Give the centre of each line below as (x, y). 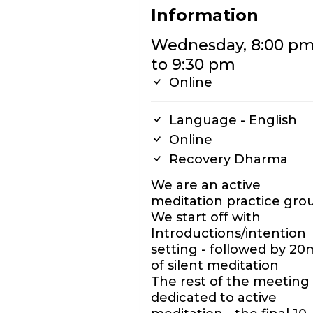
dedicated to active (213, 298)
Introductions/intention (228, 233)
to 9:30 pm (193, 65)
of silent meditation (214, 265)
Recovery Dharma (226, 159)
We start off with (205, 217)
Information (204, 15)
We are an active (205, 185)
